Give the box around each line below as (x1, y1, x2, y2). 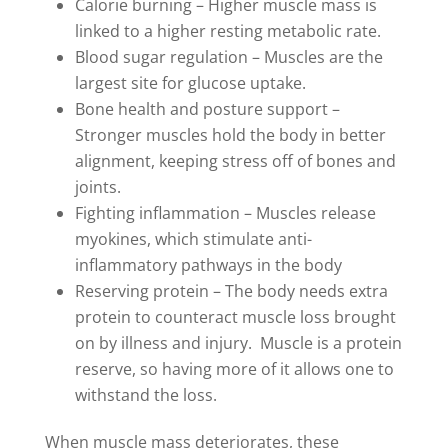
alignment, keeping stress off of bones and (74, 150, 396, 173)
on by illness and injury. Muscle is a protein (74, 332, 402, 355)
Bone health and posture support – (74, 98, 340, 121)
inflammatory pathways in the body (74, 254, 342, 277)
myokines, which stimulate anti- (74, 228, 312, 251)
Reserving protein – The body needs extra (74, 280, 388, 303)
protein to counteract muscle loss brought (74, 306, 396, 329)
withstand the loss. (74, 384, 217, 407)
